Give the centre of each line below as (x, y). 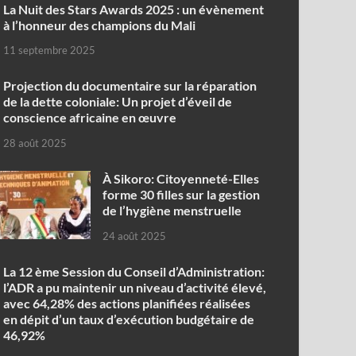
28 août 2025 (35, 143)
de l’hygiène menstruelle (172, 211)
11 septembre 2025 (50, 50)
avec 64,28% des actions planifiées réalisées (127, 303)
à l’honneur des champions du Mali (100, 25)
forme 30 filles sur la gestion (182, 195)
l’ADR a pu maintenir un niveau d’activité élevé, (135, 287)
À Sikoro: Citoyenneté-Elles (181, 179)
